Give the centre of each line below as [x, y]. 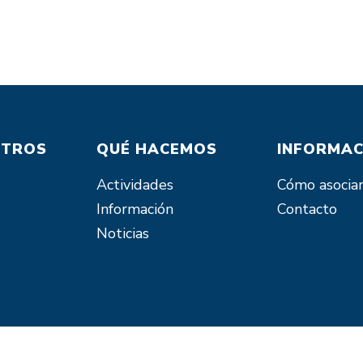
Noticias [123, 233]
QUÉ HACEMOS [157, 149]
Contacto [307, 209]
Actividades [135, 185]
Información [135, 209]
